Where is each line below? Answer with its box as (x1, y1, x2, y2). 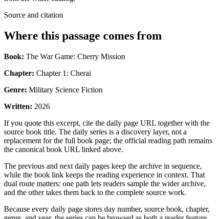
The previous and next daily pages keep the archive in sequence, (4, 161, 202, 170)
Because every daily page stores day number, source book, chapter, (4, 204, 210, 213)
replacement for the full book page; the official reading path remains (4, 136, 212, 145)
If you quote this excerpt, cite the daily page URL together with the (4, 118, 210, 127)
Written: (4, 102, 32, 110)
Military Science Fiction (27, 85, 103, 94)
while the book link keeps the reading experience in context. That (4, 170, 205, 179)
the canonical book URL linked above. (4, 145, 123, 153)
